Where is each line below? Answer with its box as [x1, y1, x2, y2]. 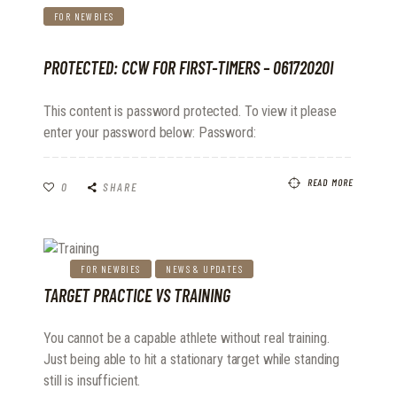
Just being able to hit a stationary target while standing [43, 351, 340, 369]
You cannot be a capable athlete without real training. [43, 330, 330, 347]
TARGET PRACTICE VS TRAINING [43, 284, 230, 306]
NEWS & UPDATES [166, 262, 244, 275]
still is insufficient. [43, 372, 141, 390]
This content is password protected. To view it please [43, 102, 337, 120]
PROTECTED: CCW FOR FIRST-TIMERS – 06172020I [43, 57, 333, 79]
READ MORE [307, 175, 354, 188]
